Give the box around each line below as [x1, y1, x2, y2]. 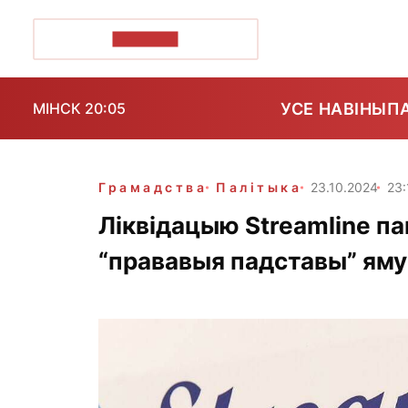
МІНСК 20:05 [33, 99, 126, 117]
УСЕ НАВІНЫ [280, 98, 387, 118]
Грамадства [98, 179, 208, 195]
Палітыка [216, 179, 302, 195]
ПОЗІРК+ [112, 31, 178, 46]
